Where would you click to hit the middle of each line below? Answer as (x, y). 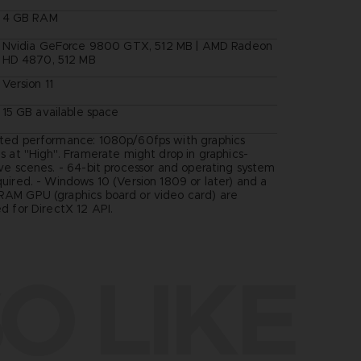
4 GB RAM (30, 17)
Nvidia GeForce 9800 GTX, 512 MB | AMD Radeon (137, 46)
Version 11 (27, 83)
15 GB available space (60, 112)
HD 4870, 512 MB (49, 59)
